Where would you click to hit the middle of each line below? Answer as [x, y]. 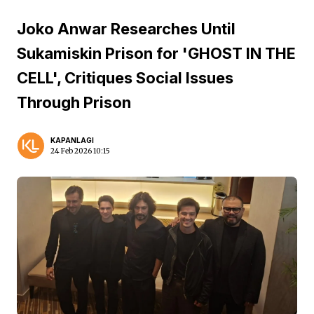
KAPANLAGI [72, 140]
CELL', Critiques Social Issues [125, 78]
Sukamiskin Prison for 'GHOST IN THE [156, 53]
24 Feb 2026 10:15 [80, 151]
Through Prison [74, 102]
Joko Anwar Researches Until [126, 29]
